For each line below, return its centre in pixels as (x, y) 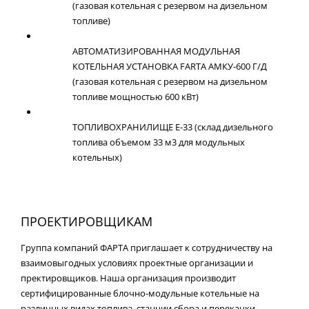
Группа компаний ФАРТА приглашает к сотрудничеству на (147, 248)
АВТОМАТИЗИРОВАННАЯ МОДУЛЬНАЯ (156, 51)
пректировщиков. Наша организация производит (128, 278)
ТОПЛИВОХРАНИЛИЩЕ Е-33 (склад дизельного (173, 127)
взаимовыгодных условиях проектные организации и (137, 263)
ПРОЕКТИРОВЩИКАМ (87, 221)
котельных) (97, 157)
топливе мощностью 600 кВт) (136, 97)
